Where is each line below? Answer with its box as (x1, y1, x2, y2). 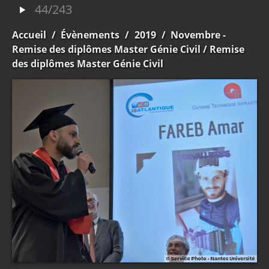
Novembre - (171, 28, 226, 41)
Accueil (12, 28, 46, 41)
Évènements (61, 28, 120, 41)
